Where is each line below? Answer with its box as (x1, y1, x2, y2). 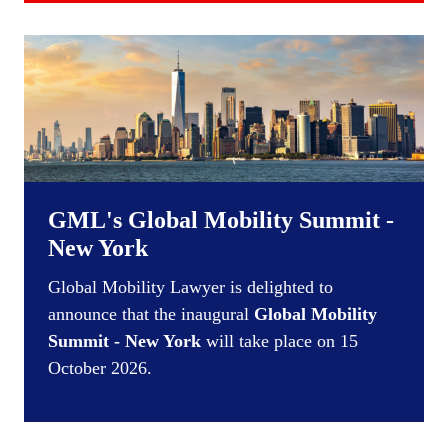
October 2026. (48, 357, 152, 378)
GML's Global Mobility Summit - (48, 206, 394, 233)
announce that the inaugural (48, 303, 254, 324)
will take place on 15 (201, 330, 358, 351)
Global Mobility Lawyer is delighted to (48, 276, 333, 297)
